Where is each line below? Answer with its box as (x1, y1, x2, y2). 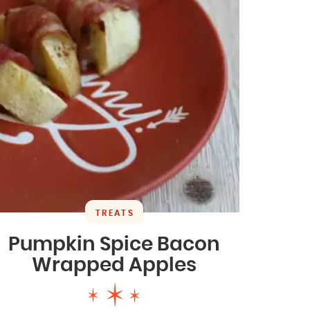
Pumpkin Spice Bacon (8, 235, 220, 255)
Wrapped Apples (31, 255, 197, 275)
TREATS (95, 208, 135, 217)
